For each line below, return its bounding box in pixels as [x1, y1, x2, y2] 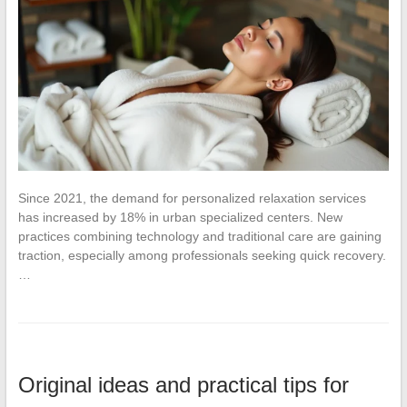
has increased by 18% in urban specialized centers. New [17, 210, 342, 225]
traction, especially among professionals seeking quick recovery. [17, 248, 386, 263]
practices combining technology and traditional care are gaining [17, 229, 382, 244]
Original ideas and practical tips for [17, 372, 349, 398]
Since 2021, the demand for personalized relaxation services [17, 191, 366, 206]
